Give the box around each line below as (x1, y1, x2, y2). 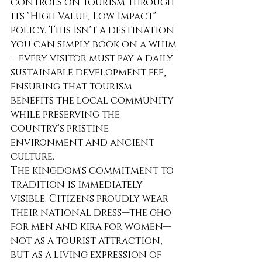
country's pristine (11, 122, 111, 136)
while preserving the (11, 108, 122, 122)
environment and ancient (11, 136, 157, 150)
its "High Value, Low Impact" (11, 9, 158, 23)
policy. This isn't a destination (11, 23, 177, 37)
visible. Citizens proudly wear (11, 192, 171, 206)
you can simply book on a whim (11, 37, 177, 51)
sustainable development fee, (11, 65, 168, 80)
